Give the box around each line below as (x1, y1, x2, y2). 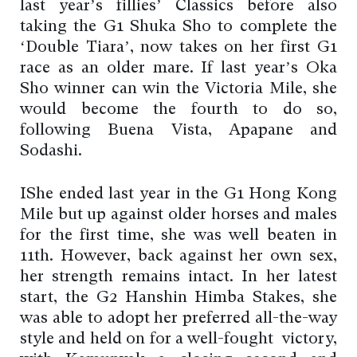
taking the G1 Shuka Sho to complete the (20, 19, 337, 36)
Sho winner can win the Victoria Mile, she (20, 81, 337, 98)
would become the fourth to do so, (20, 102, 337, 119)
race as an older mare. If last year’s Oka (20, 61, 337, 77)
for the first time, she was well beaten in (20, 228, 337, 245)
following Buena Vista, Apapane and (20, 123, 337, 139)
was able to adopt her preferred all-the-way (20, 311, 337, 328)
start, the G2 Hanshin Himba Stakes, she (20, 290, 337, 307)
